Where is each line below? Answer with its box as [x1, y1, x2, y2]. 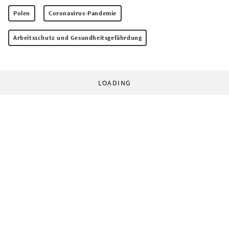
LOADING [98, 78, 131, 88]
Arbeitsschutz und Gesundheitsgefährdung [13, 34, 142, 42]
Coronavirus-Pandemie [49, 9, 117, 17]
